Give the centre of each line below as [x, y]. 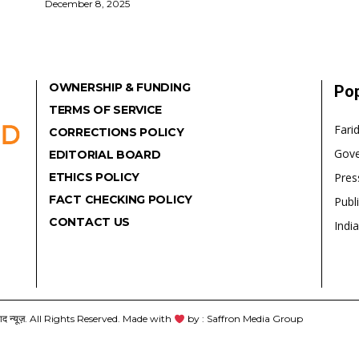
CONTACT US [89, 222]
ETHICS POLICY [95, 177]
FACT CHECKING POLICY [121, 200]
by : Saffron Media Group [244, 319]
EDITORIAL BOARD [105, 155]
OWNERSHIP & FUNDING [120, 88]
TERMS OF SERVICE [106, 110]
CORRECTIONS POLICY [117, 133]
